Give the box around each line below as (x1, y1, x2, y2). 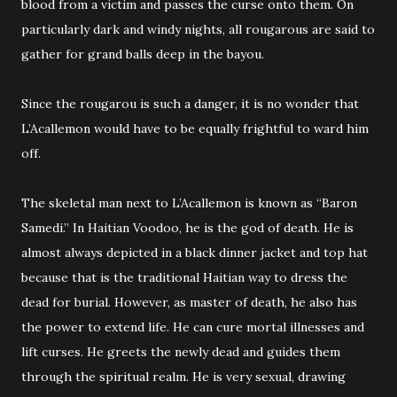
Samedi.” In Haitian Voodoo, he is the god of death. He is (21, 220, 354, 236)
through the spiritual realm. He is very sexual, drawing (21, 369, 346, 385)
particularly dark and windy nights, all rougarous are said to (21, 21, 375, 37)
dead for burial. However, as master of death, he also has (21, 294, 357, 310)
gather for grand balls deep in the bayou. (21, 46, 264, 62)
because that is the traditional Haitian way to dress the (21, 269, 347, 285)
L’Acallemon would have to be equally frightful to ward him (21, 121, 369, 136)
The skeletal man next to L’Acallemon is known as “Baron (21, 195, 357, 211)
